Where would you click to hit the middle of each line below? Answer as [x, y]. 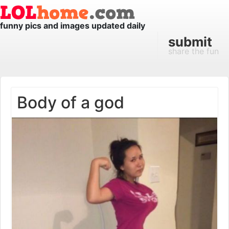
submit [190, 42]
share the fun [193, 51]
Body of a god [71, 102]
